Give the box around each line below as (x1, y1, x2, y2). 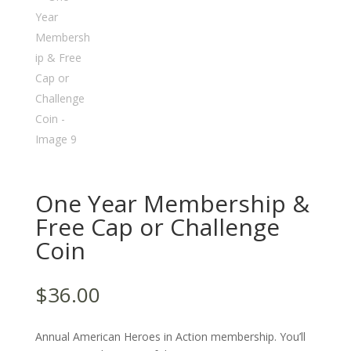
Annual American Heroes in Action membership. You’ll (34, 329, 306, 345)
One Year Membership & (34, 187, 309, 220)
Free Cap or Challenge (34, 211, 280, 244)
